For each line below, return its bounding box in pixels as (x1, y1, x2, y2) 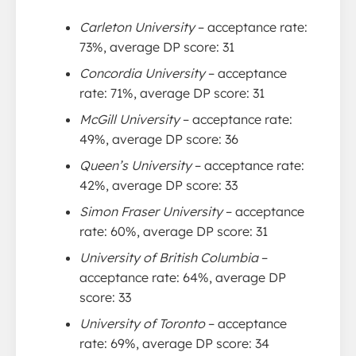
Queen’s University (79, 157, 192, 173)
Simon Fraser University (79, 203, 222, 219)
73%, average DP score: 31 (79, 39, 234, 55)
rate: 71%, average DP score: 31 (79, 85, 265, 101)
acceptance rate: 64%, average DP (79, 269, 286, 285)
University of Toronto (79, 315, 205, 331)
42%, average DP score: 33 (79, 177, 238, 193)
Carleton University (79, 19, 195, 35)
